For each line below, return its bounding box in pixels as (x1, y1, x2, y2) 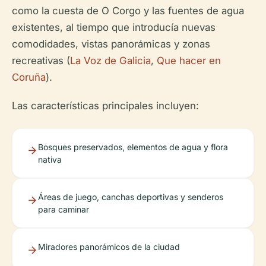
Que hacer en (157, 54, 221, 66)
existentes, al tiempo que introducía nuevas (12, 21, 216, 33)
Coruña (12, 71, 46, 83)
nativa (38, 154, 62, 164)
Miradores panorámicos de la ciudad (38, 241, 180, 252)
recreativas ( (12, 54, 70, 66)
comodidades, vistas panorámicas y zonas (12, 37, 210, 50)
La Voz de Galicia (70, 54, 151, 66)
